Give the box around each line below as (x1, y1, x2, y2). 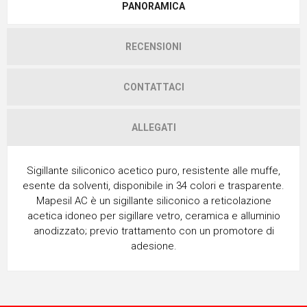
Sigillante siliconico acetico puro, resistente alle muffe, (27, 164, 280, 177)
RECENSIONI (125, 40, 182, 52)
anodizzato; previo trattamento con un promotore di (33, 224, 274, 237)
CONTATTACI (123, 81, 184, 93)
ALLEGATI (131, 121, 176, 133)
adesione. (130, 239, 177, 252)
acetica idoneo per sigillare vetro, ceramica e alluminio (27, 209, 280, 222)
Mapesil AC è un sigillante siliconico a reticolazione (36, 194, 271, 207)
